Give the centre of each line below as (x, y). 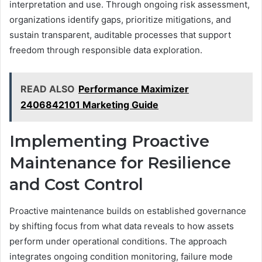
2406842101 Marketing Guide (89, 105)
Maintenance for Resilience (120, 163)
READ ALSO (48, 89)
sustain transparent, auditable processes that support (120, 35)
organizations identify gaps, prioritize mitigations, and (120, 20)
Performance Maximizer (134, 89)
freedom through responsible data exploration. (106, 50)
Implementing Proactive (109, 142)
